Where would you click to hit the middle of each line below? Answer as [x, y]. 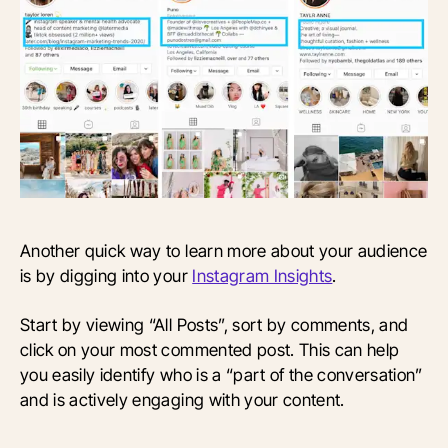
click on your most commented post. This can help [210, 350]
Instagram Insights [262, 276]
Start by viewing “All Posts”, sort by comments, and [214, 325]
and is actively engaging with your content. [182, 400]
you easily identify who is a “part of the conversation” [221, 375]
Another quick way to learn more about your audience [224, 251]
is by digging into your [106, 276]
